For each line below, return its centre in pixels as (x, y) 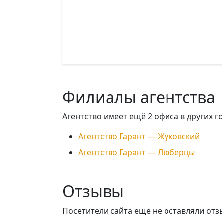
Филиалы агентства (139, 97)
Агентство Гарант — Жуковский (139, 136)
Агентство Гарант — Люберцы (137, 152)
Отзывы (93, 191)
